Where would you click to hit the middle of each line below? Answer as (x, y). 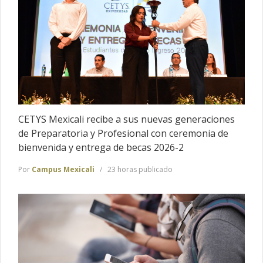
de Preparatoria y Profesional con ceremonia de (123, 134)
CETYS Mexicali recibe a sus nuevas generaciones (127, 119)
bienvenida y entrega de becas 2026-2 (101, 148)
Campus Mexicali (63, 169)
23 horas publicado (139, 169)
